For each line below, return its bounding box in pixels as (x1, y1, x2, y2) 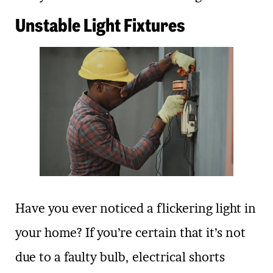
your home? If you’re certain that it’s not (15, 225, 246, 241)
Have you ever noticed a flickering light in (15, 201, 256, 216)
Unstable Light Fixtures (15, 13, 185, 37)
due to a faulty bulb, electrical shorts (15, 250, 225, 265)
